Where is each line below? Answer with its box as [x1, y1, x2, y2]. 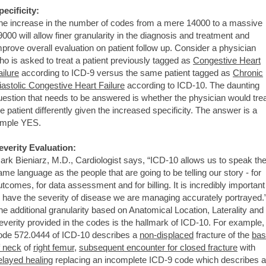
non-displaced [140, 229, 194, 240]
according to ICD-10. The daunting [125, 80, 259, 90]
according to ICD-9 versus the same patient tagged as [19, 67, 233, 78]
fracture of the [194, 229, 252, 240]
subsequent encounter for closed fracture [79, 242, 237, 252]
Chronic [233, 67, 263, 78]
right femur [33, 242, 74, 252]
